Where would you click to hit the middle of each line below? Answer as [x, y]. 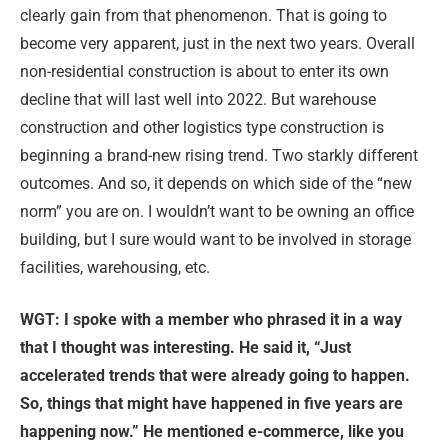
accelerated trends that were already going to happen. [215, 376]
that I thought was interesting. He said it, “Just [185, 348]
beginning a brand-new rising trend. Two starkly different [219, 155]
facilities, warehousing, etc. [117, 267]
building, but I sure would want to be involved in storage [215, 239]
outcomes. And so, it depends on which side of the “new [216, 183]
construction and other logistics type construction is [202, 127]
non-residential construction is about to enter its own [204, 71]
